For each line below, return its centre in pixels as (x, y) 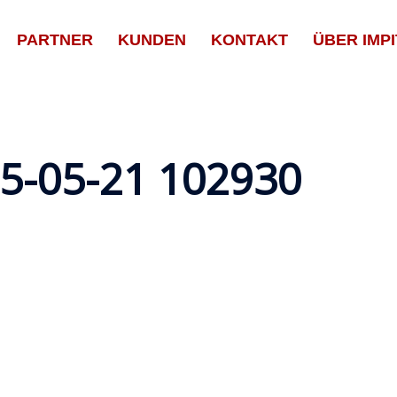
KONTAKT (250, 39)
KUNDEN (152, 39)
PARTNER (55, 39)
